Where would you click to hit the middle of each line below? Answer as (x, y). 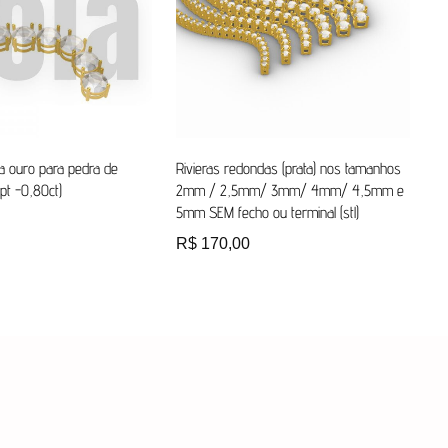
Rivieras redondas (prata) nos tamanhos (288, 168)
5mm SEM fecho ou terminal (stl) (267, 212)
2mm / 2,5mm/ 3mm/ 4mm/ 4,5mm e (289, 190)
